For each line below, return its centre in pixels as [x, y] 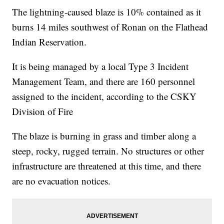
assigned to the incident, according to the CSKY [104, 96]
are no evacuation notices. [61, 181]
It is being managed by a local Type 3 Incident [100, 66]
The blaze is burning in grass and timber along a [104, 136]
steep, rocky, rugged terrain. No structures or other [108, 151]
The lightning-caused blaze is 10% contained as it [107, 12]
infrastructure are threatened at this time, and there [107, 166]
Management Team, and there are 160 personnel [104, 81]
